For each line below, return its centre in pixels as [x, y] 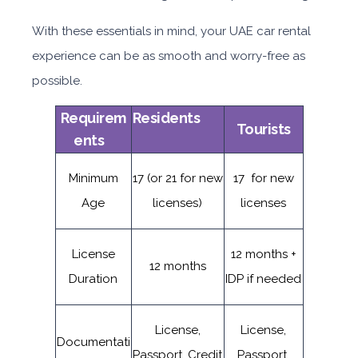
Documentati [93, 342]
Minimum [93, 178]
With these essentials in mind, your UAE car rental [171, 31]
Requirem [93, 118]
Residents [177, 118]
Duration [93, 279]
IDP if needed [263, 279]
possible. [57, 81]
